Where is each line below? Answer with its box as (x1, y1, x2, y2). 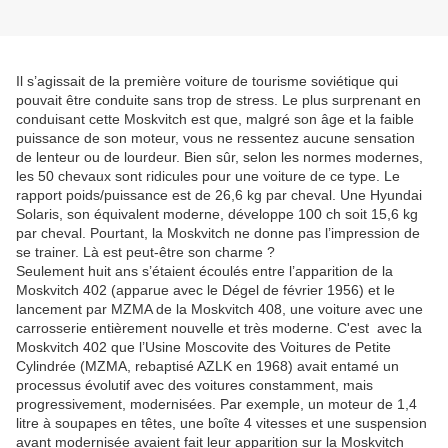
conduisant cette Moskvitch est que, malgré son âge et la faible (16, 111, 414, 128)
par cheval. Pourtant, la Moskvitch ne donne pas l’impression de (16, 225, 420, 242)
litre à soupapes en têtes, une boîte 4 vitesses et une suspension (16, 415, 427, 432)
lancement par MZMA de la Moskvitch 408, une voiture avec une (16, 301, 423, 318)
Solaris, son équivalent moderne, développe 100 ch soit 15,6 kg (16, 206, 418, 223)
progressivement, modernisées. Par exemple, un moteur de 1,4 (16, 396, 417, 413)
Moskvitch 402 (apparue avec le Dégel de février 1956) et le (16, 282, 395, 299)
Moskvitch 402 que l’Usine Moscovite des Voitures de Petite (16, 339, 391, 356)
